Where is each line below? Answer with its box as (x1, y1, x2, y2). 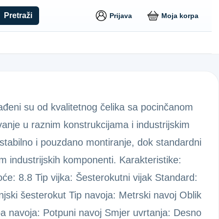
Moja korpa (161, 12, 198, 20)
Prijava (109, 12, 132, 20)
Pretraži (4, 11, 33, 20)
